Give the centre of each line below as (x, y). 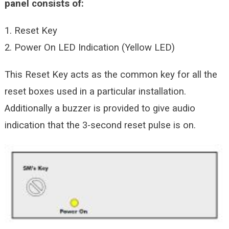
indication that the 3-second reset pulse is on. (100, 125)
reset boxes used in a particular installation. (95, 91)
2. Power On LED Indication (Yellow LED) (89, 47)
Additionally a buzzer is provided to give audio (100, 108)
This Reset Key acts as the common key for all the (111, 74)
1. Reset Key (31, 30)
